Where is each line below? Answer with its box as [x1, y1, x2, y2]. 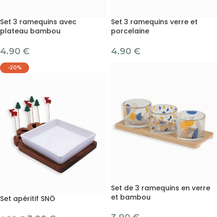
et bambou [111, 192, 151, 202]
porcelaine [111, 26, 149, 36]
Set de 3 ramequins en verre [111, 183, 210, 193]
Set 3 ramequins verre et [111, 17, 198, 27]
